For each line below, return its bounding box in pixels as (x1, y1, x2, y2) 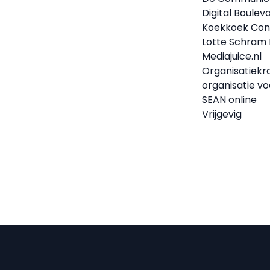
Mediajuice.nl (202, 49, 262, 63)
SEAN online (202, 93, 257, 107)
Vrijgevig (202, 107, 242, 121)
